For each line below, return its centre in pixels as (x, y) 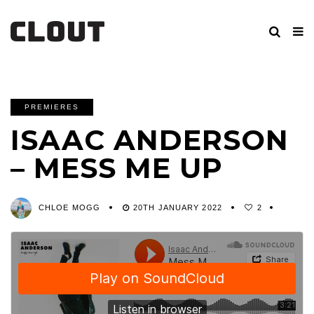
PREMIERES (52, 107)
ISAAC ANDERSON (150, 140)
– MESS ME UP (117, 168)
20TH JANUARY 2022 (178, 207)
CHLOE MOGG (69, 207)
